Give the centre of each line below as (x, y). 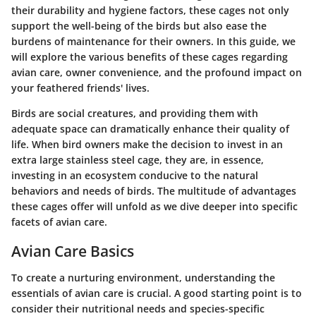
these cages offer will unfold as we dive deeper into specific (154, 206)
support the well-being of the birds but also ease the (139, 25)
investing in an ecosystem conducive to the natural (135, 175)
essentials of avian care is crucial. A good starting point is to (157, 293)
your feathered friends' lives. (80, 87)
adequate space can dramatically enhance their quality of (150, 128)
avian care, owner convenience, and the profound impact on (157, 72)
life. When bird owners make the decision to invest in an (147, 144)
